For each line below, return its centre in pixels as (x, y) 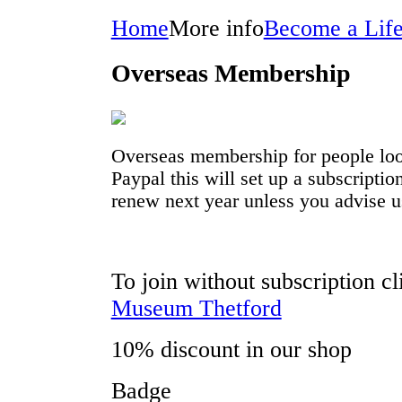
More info (216, 28)
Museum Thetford (196, 309)
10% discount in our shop (231, 350)
